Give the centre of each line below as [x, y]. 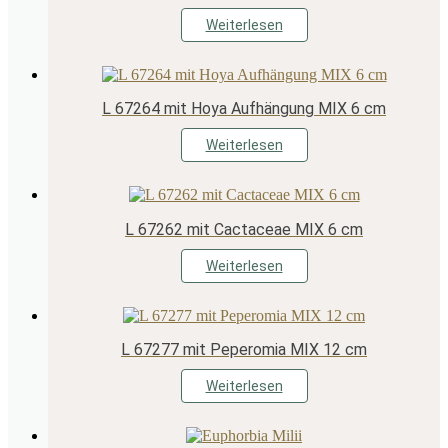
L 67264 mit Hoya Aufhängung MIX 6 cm [244, 109]
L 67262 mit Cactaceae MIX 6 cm [244, 229]
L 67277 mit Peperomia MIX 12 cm [244, 350]
